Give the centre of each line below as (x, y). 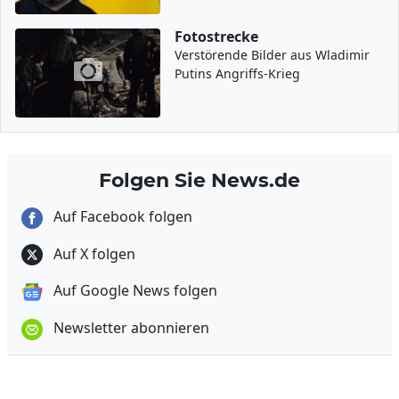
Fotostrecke (217, 37)
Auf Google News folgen (134, 291)
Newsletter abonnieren (130, 328)
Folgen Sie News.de (199, 180)
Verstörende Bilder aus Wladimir (273, 55)
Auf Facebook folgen (121, 216)
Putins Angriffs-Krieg (238, 73)
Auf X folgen (93, 253)
